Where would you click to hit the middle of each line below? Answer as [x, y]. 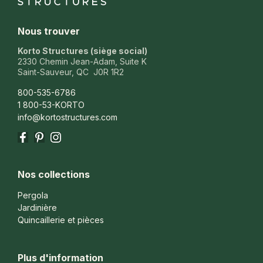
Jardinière [37, 207]
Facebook [48, 139]
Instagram [80, 139]
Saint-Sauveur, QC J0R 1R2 [71, 72]
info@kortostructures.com [68, 117]
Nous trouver [49, 31]
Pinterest [61, 139]
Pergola [33, 195]
